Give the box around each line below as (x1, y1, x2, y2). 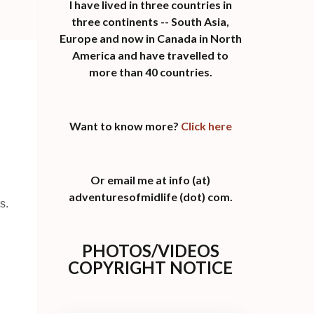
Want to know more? (69, 118, 181, 132)
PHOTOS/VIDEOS (81, 240, 219, 261)
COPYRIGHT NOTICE (68, 257, 233, 278)
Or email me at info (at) (90, 172, 211, 186)
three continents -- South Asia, (71, 14, 230, 28)
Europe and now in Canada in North (59, 31, 242, 45)
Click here (180, 118, 232, 132)
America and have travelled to (72, 48, 229, 62)
